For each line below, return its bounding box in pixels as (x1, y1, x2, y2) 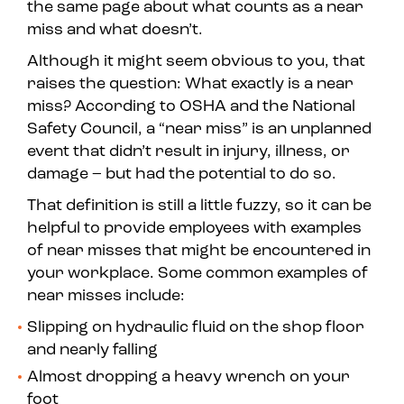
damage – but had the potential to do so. (27, 166, 336, 184)
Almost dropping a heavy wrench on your (27, 369, 350, 387)
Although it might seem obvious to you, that (27, 53, 365, 71)
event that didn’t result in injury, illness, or (27, 143, 350, 161)
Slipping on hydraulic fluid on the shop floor (27, 319, 364, 337)
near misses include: (27, 288, 188, 306)
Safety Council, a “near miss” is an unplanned (27, 121, 372, 139)
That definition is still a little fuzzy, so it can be (27, 197, 372, 216)
